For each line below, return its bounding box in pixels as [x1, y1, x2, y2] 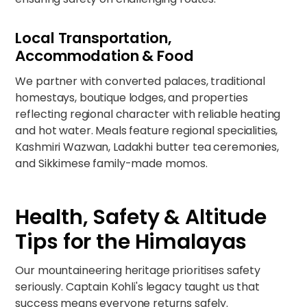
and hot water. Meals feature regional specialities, [15, 123, 278, 138]
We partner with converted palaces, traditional [15, 73, 265, 89]
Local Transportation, [15, 27, 171, 49]
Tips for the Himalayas [15, 228, 247, 256]
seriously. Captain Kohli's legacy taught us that [15, 279, 260, 295]
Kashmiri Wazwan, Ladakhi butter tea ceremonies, [15, 139, 279, 155]
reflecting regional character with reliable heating [15, 106, 281, 122]
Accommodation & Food [15, 45, 194, 66]
